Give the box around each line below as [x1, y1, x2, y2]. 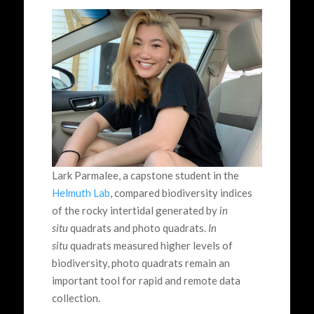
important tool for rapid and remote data [51, 274, 240, 287]
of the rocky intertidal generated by [51, 204, 219, 217]
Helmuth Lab [51, 186, 110, 199]
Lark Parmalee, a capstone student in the [51, 169, 239, 182]
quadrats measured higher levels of [69, 239, 233, 252]
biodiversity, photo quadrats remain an [51, 257, 230, 269]
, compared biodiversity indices [109, 186, 252, 199]
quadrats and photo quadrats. [69, 221, 208, 234]
